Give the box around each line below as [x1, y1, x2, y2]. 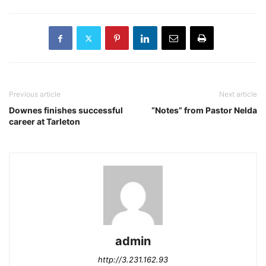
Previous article [9, 90, 61, 99]
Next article [219, 90, 257, 99]
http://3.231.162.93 [98, 255, 168, 265]
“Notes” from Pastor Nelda [151, 105, 257, 116]
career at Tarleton [9, 116, 80, 127]
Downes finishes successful [9, 105, 123, 116]
